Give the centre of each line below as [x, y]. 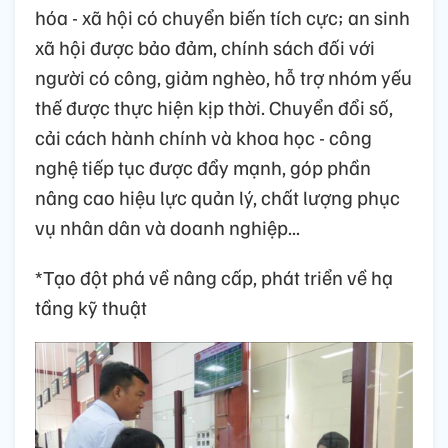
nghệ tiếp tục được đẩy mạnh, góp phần [203, 166]
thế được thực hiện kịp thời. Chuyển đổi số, [214, 106]
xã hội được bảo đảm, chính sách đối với [205, 46]
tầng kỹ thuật [91, 306]
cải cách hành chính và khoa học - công [203, 136]
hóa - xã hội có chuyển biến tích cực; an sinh [222, 16]
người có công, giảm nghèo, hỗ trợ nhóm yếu [223, 76]
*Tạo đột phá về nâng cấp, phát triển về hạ [214, 276]
